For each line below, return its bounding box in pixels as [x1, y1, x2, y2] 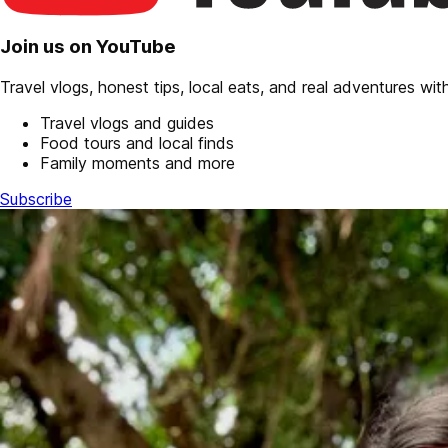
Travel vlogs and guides [40, 112, 214, 133]
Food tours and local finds [40, 132, 234, 153]
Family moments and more [40, 152, 235, 173]
